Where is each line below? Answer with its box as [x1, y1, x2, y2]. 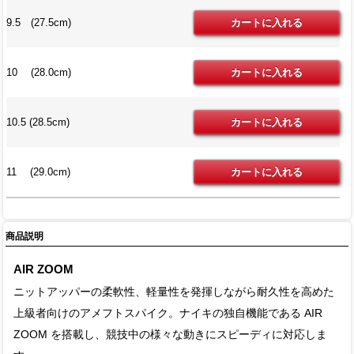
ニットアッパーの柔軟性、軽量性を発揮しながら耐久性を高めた [13, 285, 335, 298]
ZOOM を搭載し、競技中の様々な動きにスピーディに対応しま [13, 328, 328, 341]
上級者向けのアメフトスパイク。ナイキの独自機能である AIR [13, 307, 323, 319]
